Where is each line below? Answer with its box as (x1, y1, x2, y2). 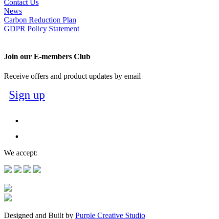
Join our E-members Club (4, 52, 90, 61)
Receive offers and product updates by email (4, 71, 141, 80)
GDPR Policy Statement (4, 24, 79, 33)
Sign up (9, 88, 45, 101)
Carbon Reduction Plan (4, 16, 76, 24)
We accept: (4, 148, 38, 157)
